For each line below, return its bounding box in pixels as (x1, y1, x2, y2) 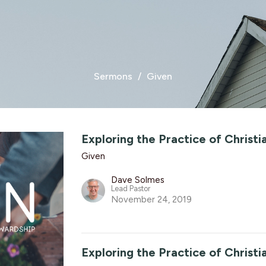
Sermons (94, 70, 132, 82)
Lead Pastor (111, 183, 151, 193)
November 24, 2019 (111, 194, 192, 205)
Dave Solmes (111, 174, 165, 185)
